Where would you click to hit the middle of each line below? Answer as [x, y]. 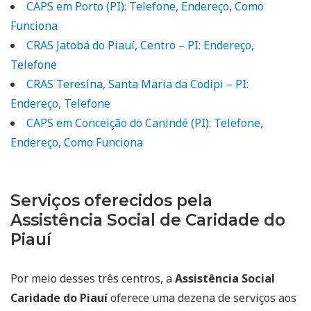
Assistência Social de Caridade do [148, 220]
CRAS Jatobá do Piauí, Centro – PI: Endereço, [140, 45]
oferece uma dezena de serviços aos [202, 297]
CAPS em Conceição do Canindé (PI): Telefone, [145, 123]
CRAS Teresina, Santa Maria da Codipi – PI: [137, 84]
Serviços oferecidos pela [111, 200]
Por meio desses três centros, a [93, 278]
